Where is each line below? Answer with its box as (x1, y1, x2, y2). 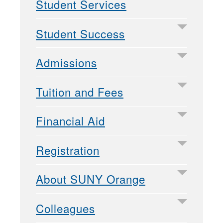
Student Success (36, 25, 125, 41)
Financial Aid (36, 112, 105, 129)
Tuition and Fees (36, 83, 123, 100)
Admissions (36, 54, 97, 71)
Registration (36, 141, 100, 158)
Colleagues (36, 200, 95, 217)
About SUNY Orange (36, 171, 145, 187)
